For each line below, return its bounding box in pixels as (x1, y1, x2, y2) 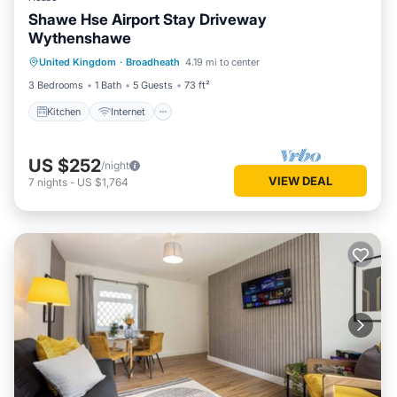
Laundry (227, 58, 263, 70)
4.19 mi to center (185, 56, 260, 68)
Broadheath (126, 56, 180, 68)
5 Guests (133, 79, 173, 91)
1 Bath (95, 79, 121, 91)
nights (37, 175, 67, 189)
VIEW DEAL (269, 173, 332, 188)
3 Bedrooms (28, 79, 83, 91)
